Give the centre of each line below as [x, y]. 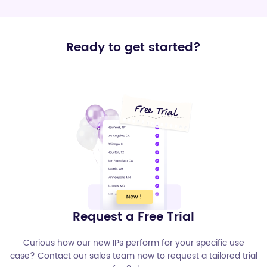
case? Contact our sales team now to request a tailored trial [133, 256]
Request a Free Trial [133, 217]
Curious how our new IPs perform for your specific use [133, 243]
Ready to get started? [133, 48]
